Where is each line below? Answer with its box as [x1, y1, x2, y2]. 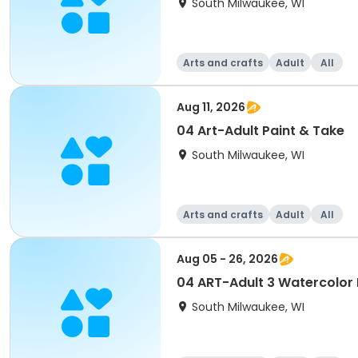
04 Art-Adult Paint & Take [177, 121, 344, 140]
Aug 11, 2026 [177, 99, 245, 115]
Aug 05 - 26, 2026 [177, 251, 278, 267]
